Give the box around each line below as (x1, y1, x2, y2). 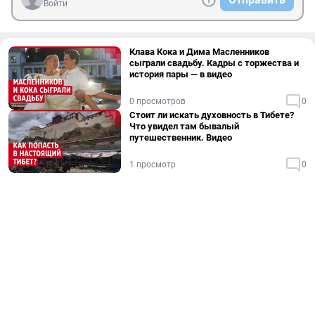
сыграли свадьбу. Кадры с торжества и (129, 58, 299, 68)
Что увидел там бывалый (129, 121, 239, 131)
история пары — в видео (129, 69, 232, 79)
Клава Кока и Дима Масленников (129, 46, 269, 57)
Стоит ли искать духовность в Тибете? (129, 110, 294, 120)
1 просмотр (129, 160, 176, 169)
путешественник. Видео (129, 132, 232, 143)
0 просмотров (129, 96, 186, 106)
